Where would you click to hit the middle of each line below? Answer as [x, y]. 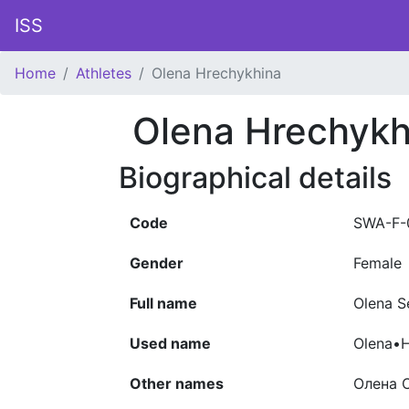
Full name [163, 303]
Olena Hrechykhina [216, 73]
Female [378, 263]
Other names [177, 383]
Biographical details [255, 178]
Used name [170, 343]
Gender [157, 263]
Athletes [104, 73]
